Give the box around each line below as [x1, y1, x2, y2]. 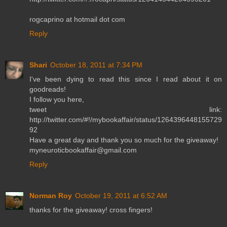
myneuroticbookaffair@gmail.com [29, 145, 137, 154]
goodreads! [29, 85, 66, 93]
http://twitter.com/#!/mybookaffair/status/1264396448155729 [29, 115, 222, 124]
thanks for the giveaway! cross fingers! [29, 205, 153, 214]
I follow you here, [29, 95, 84, 103]
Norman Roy [29, 191, 72, 200]
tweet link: [29, 105, 222, 113]
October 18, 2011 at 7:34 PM [50, 60, 142, 69]
